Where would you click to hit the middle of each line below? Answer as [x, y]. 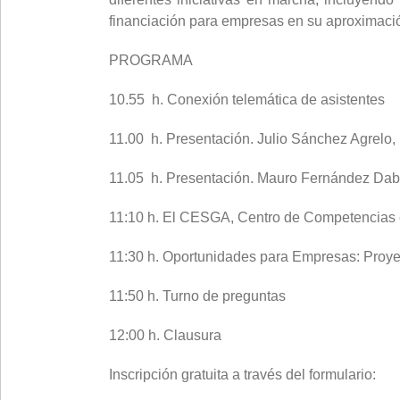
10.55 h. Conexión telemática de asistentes [247, 100]
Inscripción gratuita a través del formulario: [242, 375]
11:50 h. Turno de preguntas [197, 296]
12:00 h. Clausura [165, 335]
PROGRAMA [151, 60]
